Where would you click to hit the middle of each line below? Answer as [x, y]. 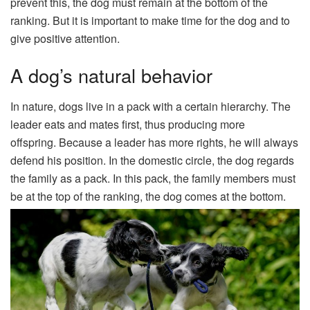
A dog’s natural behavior [111, 75]
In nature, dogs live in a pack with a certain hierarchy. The [151, 107]
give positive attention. [65, 38]
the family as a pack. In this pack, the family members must [153, 179]
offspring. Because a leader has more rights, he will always [154, 143]
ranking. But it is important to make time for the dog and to [150, 20]
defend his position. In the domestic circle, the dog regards [152, 161]
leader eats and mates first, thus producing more [128, 125]
